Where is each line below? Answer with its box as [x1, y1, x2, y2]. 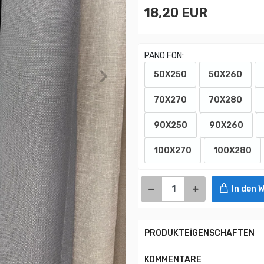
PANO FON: [144, 51, 184, 61]
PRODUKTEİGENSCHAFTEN [144, 228, 255, 238]
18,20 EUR [144, 5, 207, 21]
